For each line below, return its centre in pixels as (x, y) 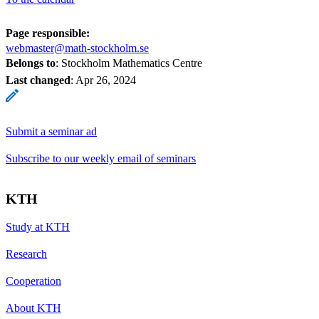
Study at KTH (38, 226)
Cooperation (33, 281)
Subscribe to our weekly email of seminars (101, 158)
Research (26, 253)
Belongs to (31, 63)
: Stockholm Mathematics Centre (129, 63)
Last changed (38, 80)
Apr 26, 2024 (106, 80)
